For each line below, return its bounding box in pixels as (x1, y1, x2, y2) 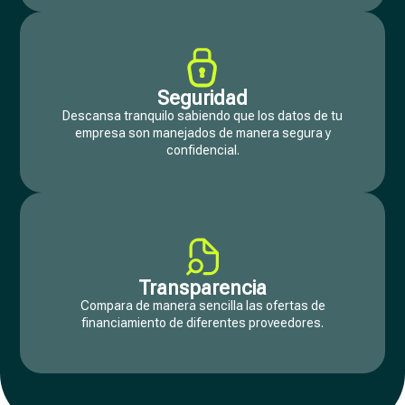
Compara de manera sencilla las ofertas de (80, 297, 325, 313)
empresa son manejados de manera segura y (74, 126, 331, 140)
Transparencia (138, 276, 267, 299)
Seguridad (157, 87, 248, 109)
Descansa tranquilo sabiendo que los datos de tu (62, 108, 343, 123)
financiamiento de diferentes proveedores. (81, 315, 324, 330)
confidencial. (165, 143, 240, 157)
